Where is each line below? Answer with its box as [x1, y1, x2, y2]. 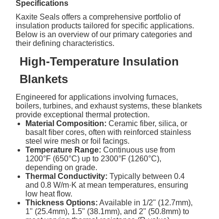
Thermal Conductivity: [25, 172, 108, 180]
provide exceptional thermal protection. [16, 110, 150, 119]
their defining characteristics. [16, 39, 115, 47]
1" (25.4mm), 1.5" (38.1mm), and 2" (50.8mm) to [25, 207, 190, 216]
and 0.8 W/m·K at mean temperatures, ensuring [25, 180, 189, 189]
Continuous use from [101, 145, 175, 154]
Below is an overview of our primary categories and [16, 30, 193, 39]
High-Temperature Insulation [20, 54, 179, 68]
